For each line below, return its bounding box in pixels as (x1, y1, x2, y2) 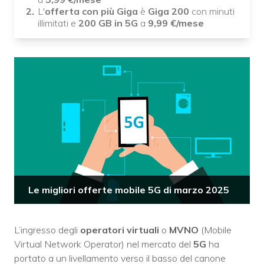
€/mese (170, 17, 204, 29)
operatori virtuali (80, 223, 159, 236)
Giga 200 (148, 5, 189, 17)
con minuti (189, 5, 235, 17)
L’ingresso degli (14, 223, 80, 236)
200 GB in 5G (78, 17, 138, 29)
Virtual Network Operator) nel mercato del (14, 237, 193, 250)
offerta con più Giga (45, 5, 138, 17)
